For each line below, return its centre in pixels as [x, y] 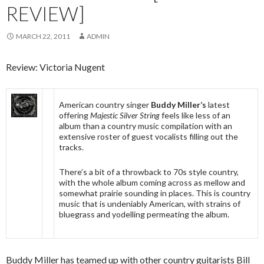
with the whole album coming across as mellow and [152, 182]
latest [218, 104]
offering [75, 115]
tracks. [71, 147]
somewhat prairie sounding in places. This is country [155, 193]
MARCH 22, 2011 [43, 36]
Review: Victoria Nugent [55, 67]
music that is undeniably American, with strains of [150, 203]
